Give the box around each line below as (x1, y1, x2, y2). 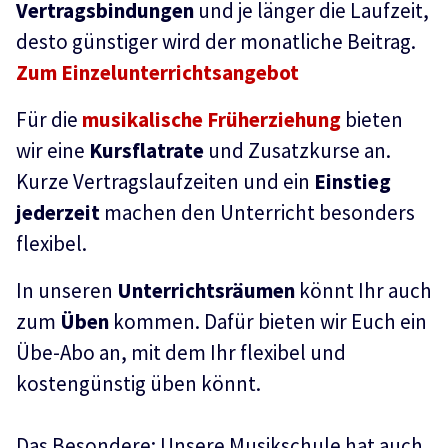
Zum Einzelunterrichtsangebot (16, 59, 299, 86)
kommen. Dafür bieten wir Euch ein (109, 308, 427, 335)
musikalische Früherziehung (82, 106, 341, 133)
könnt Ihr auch (295, 277, 432, 304)
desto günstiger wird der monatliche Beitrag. (16, 28, 416, 55)
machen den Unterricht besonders (100, 199, 415, 226)
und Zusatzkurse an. (204, 137, 391, 164)
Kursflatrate (89, 137, 204, 164)
